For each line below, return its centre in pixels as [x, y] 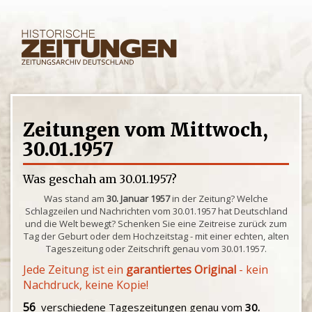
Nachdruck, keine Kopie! [86, 285]
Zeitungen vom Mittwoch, [146, 130]
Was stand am [75, 198]
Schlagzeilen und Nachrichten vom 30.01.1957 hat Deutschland [156, 211]
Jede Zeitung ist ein [75, 270]
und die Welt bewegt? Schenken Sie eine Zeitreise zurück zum [156, 224]
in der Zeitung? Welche [219, 198]
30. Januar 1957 [138, 198]
